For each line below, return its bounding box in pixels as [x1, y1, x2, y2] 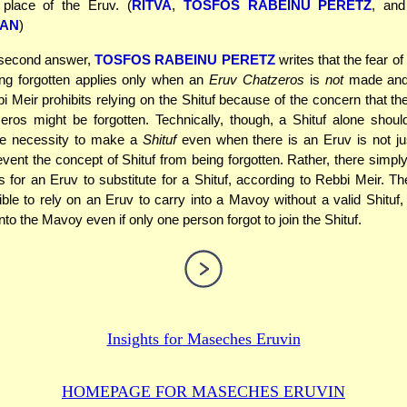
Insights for [106, 329, 183, 348]
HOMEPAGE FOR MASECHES [62, 382, 279, 401]
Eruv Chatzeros [209, 71, 304, 87]
